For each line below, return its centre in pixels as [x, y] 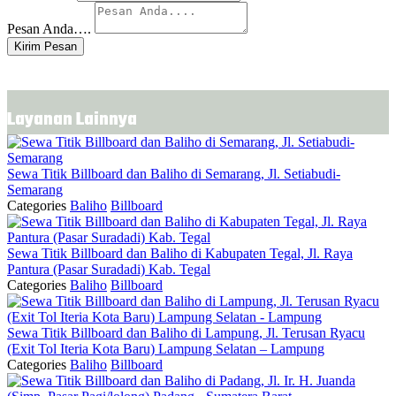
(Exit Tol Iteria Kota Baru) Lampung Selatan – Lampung [166, 349]
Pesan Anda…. [49, 29]
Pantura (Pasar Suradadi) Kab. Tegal [109, 270]
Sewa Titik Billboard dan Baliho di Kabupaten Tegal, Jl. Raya [180, 254]
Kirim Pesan [46, 47]
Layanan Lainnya [72, 121]
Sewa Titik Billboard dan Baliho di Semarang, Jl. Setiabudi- [174, 174]
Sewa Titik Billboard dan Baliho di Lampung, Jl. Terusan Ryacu [186, 333]
